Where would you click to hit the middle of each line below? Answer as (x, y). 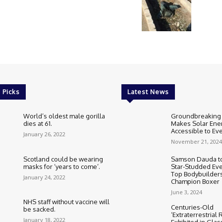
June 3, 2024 (186, 192)
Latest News (148, 92)
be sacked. (40, 209)
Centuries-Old (192, 207)
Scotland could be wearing (63, 159)
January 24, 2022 (45, 177)
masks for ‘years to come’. (62, 166)
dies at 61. (38, 123)
